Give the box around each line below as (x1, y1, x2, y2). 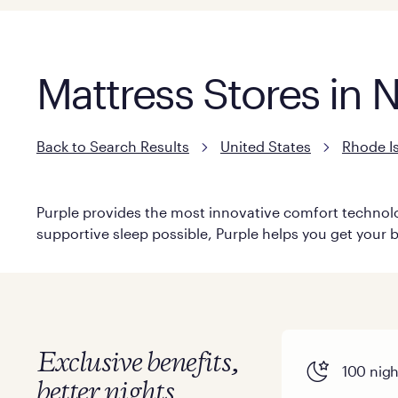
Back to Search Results (36, 138, 189, 155)
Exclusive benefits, (36, 350, 239, 378)
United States (219, 138, 311, 155)
